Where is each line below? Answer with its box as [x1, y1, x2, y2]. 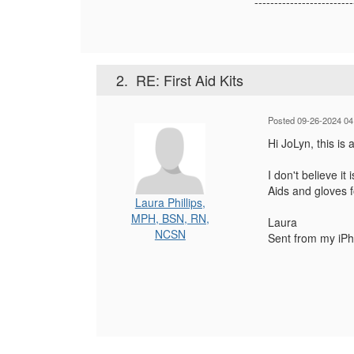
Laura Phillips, [134, 194, 205, 210]
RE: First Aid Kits [136, 70, 243, 90]
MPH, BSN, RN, [130, 210, 209, 226]
